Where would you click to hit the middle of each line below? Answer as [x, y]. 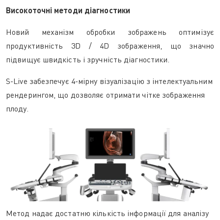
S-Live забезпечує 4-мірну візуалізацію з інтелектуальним [109, 81]
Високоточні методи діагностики [68, 10]
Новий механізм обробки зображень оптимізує [110, 32]
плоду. [17, 109]
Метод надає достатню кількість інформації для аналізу [108, 213]
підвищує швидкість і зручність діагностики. [88, 59]
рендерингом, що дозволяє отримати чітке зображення [106, 95]
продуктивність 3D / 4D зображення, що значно [110, 46]
